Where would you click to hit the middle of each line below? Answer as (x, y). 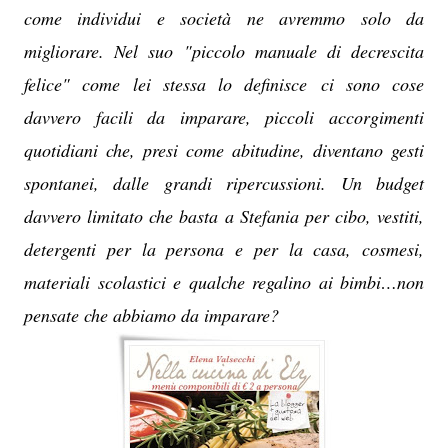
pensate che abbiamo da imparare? (151, 315)
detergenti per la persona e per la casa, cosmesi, (224, 249)
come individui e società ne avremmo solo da (224, 18)
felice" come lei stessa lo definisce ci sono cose (224, 84)
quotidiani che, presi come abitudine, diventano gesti (224, 150)
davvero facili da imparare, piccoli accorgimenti (224, 117)
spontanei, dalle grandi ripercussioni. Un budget (224, 183)
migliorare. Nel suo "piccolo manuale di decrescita (224, 51)
